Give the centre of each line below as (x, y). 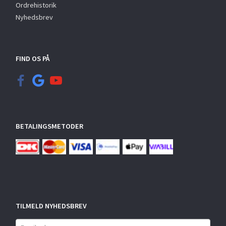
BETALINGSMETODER (49, 126)
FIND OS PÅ (33, 59)
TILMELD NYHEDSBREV (51, 206)
